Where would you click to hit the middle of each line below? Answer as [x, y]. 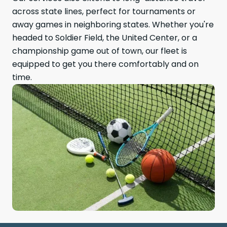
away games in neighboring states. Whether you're [113, 25]
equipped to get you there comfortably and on [105, 64]
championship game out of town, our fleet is [100, 51]
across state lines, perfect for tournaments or [104, 11]
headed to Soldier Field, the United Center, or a [105, 38]
